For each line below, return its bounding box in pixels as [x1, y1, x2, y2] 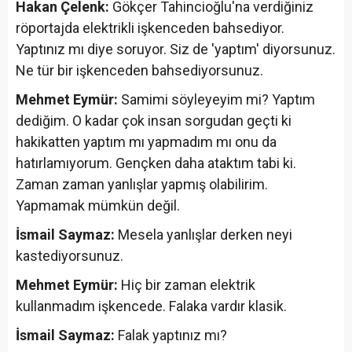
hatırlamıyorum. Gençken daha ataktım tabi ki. [16, 154, 296, 171]
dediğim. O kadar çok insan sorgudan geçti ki [16, 112, 291, 129]
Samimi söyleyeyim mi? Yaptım [118, 90, 315, 108]
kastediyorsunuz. [16, 247, 123, 264]
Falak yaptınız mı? [115, 326, 227, 343]
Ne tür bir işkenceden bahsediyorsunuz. [16, 61, 263, 79]
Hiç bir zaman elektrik [118, 276, 255, 293]
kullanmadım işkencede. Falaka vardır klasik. [16, 297, 287, 314]
